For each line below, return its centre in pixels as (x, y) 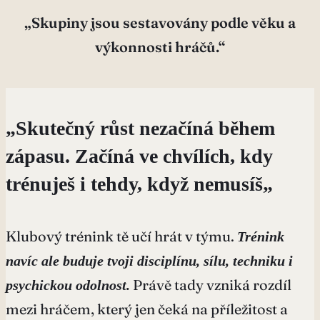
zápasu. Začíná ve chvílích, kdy (139, 156)
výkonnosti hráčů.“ (160, 46)
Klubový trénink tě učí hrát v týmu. (121, 236)
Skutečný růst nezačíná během (145, 128)
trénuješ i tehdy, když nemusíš (134, 184)
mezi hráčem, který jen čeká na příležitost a (147, 309)
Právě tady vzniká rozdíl (212, 284)
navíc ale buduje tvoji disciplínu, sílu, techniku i (149, 260)
